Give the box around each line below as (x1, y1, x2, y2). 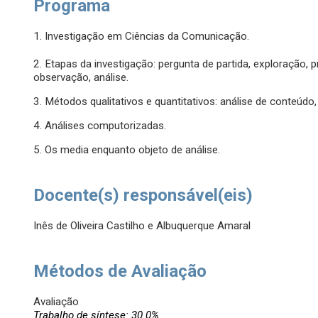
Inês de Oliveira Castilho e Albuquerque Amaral (33, 219, 251, 233)
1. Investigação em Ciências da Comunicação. (33, 30, 250, 43)
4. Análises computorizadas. (33, 119, 167, 133)
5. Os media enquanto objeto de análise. (33, 143, 221, 157)
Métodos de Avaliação (33, 261, 207, 282)
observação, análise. (33, 71, 129, 84)
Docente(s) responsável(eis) (33, 185, 253, 206)
